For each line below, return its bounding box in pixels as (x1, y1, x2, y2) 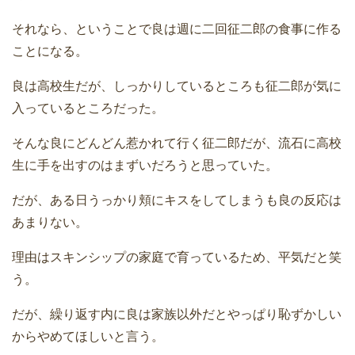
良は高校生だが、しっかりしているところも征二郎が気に (12, 79, 342, 94)
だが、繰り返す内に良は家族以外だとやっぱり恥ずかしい (12, 307, 342, 322)
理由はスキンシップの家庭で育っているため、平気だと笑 (12, 250, 342, 265)
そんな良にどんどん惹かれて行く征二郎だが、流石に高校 (12, 136, 342, 151)
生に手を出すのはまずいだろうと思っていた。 (12, 158, 278, 173)
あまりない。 (12, 216, 88, 230)
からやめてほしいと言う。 (12, 330, 164, 344)
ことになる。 (12, 44, 88, 59)
